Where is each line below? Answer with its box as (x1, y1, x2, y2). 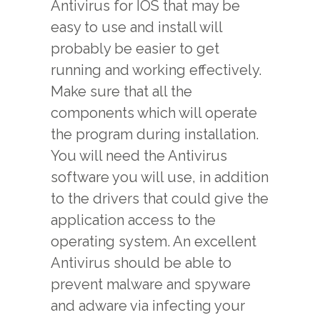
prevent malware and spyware (51, 276, 251, 293)
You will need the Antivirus (51, 147, 227, 164)
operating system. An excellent (51, 233, 256, 250)
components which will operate (51, 104, 257, 121)
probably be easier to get (51, 40, 219, 57)
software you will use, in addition (51, 169, 269, 186)
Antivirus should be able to (51, 254, 231, 271)
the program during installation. (51, 126, 259, 143)
